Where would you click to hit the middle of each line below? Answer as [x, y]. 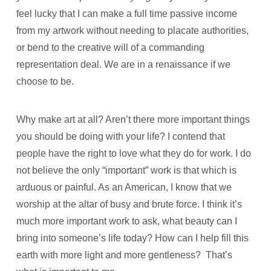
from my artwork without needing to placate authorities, [132, 31]
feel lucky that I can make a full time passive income [126, 14]
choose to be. [45, 82]
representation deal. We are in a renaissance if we [123, 65]
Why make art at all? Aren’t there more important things [133, 119]
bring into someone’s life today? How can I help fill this [132, 238]
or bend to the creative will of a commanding [110, 48]
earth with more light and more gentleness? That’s [124, 255]
